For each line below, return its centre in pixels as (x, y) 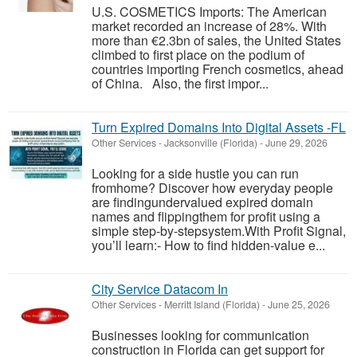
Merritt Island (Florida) (212, 304)
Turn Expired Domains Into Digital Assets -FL (219, 127)
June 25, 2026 (298, 304)
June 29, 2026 (295, 143)
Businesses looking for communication (200, 335)
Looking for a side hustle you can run (195, 173)
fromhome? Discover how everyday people (212, 188)
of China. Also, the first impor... (180, 83)
